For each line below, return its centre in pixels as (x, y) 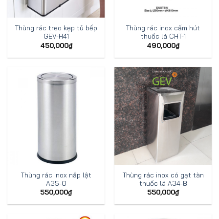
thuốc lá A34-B (163, 183)
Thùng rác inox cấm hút (163, 28)
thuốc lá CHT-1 (163, 36)
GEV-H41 (56, 36)
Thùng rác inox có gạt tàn (163, 175)
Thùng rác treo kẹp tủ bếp (56, 28)
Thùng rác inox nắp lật (56, 175)
